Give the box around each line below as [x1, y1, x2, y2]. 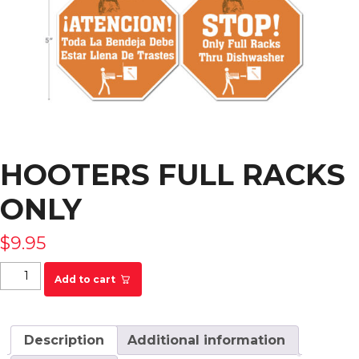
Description [24, 333, 104, 349]
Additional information [127, 333, 285, 349]
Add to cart [54, 273, 115, 286]
